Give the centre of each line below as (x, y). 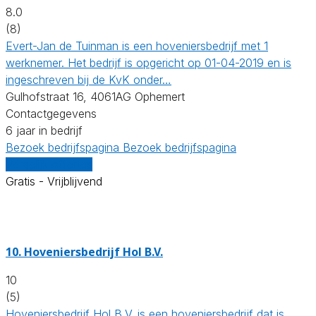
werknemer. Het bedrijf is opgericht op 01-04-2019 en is (148, 62)
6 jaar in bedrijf (44, 130)
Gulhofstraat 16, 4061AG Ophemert (95, 96)
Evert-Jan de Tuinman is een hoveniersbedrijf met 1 (137, 45)
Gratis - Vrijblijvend (54, 181)
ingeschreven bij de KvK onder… (89, 79)
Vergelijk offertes (49, 164)
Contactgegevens (51, 113)
